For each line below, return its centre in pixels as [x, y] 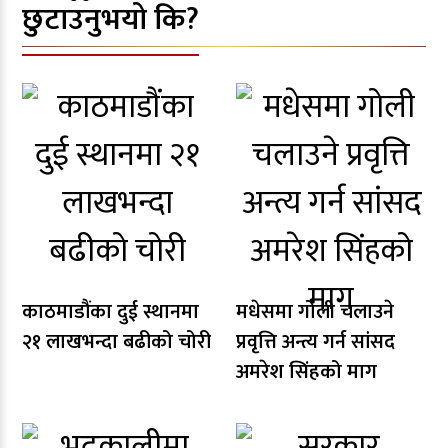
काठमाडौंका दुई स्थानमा [110, 312]
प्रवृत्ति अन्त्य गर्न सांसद [315, 342]
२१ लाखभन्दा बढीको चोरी [116, 342]
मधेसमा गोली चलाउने [315, 312]
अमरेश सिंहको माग [306, 372]
